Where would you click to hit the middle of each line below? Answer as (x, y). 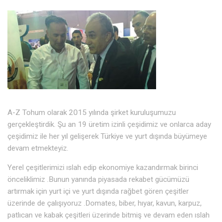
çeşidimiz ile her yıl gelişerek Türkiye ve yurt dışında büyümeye (107, 136)
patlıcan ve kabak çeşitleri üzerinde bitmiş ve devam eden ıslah (109, 215)
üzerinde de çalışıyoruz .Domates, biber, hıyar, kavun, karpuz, (105, 203)
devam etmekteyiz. (38, 148)
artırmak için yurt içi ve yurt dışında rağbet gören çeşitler (98, 191)
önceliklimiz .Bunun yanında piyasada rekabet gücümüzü (98, 179)
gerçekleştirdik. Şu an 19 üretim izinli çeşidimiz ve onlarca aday (109, 124)
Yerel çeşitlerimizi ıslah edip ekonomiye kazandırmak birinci (103, 167)
